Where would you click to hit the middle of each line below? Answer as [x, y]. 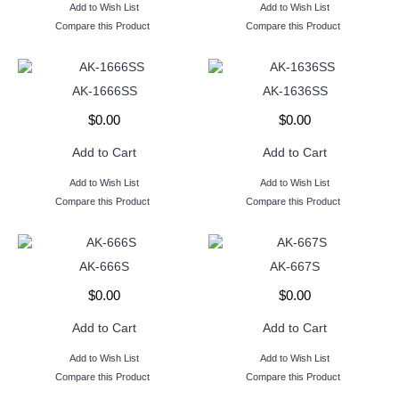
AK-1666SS [104, 91]
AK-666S [104, 266]
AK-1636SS [295, 91]
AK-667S [295, 266]
